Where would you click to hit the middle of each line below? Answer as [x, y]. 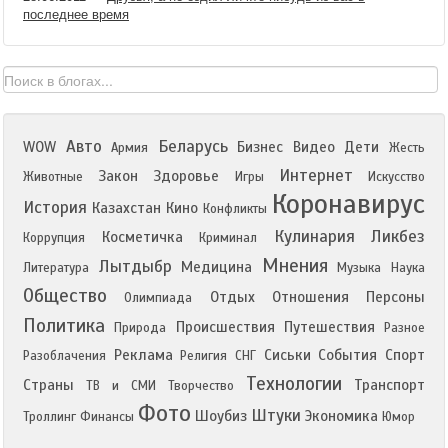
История [55, 207]
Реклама [143, 355]
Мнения [294, 265]
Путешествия [329, 327]
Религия [204, 356]
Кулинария [314, 236]
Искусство [397, 177]
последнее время [76, 14]
